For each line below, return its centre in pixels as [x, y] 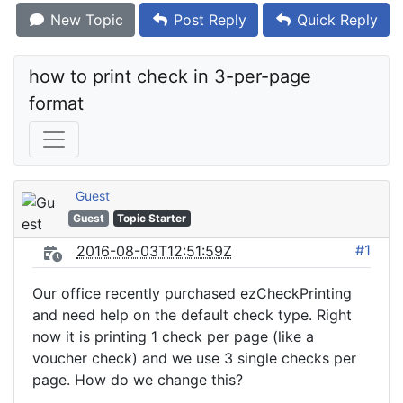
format [56, 103]
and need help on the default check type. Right [192, 315]
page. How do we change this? [138, 380]
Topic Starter [152, 218]
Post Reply [208, 20]
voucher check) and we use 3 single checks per [194, 358]
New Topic [85, 20]
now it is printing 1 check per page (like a [173, 336]
